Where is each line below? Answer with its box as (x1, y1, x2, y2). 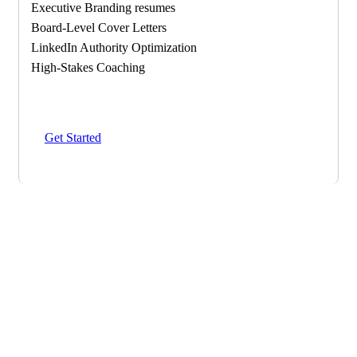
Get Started (45, 130, 101, 144)
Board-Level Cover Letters (31, 20, 167, 34)
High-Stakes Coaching (31, 60, 145, 74)
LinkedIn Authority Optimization (31, 40, 197, 54)
